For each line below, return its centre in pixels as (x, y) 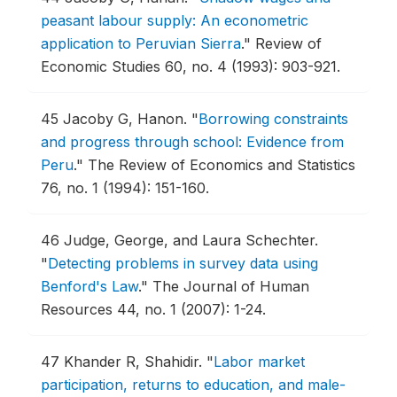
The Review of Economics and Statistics (222, 165)
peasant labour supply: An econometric (175, 20)
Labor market (259, 362)
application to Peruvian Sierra (141, 43)
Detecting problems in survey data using (183, 263)
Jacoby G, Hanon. (127, 119)
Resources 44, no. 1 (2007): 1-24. (153, 309)
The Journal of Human (231, 286)
